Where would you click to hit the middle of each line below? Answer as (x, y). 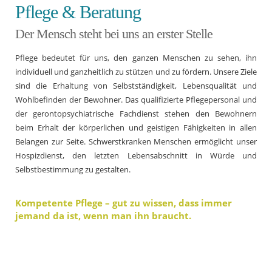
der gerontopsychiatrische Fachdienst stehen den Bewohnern (136, 114)
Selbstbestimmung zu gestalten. (73, 169)
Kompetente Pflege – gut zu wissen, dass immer (124, 202)
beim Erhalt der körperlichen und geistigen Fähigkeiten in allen (136, 127)
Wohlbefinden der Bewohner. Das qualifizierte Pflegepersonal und (136, 100)
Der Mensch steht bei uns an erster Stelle (114, 34)
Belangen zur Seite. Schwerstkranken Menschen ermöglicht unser (136, 141)
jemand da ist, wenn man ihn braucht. (103, 215)
